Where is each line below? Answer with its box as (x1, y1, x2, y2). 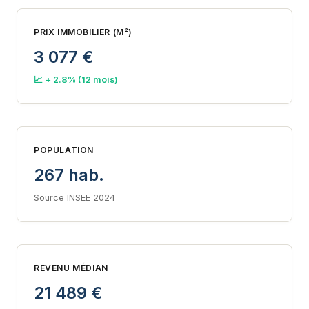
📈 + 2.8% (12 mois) (34, 74, 118, 85)
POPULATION (34, 144, 94, 155)
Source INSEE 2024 (34, 192, 115, 203)
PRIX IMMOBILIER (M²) (34, 26, 132, 37)
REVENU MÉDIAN (34, 262, 108, 273)
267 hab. (34, 164, 104, 185)
